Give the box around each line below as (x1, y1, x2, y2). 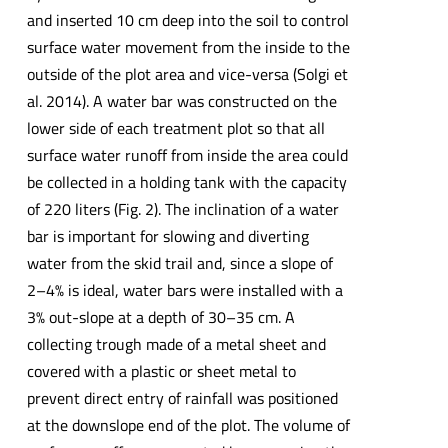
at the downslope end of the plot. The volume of (26, 413, 350, 438)
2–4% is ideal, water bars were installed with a (26, 278, 343, 303)
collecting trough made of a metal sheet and (26, 332, 326, 357)
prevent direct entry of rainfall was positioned (26, 386, 338, 411)
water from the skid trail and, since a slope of (26, 251, 333, 276)
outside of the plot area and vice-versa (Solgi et (26, 62, 348, 87)
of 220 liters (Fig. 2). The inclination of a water (26, 197, 339, 222)
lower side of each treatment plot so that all (26, 116, 325, 141)
